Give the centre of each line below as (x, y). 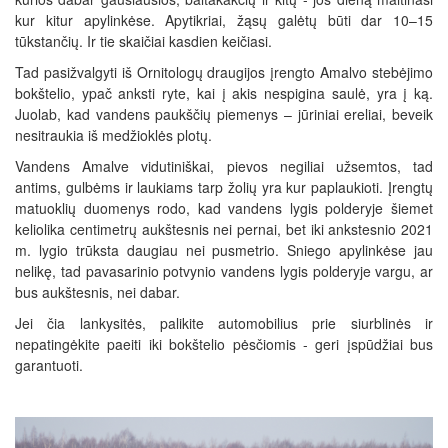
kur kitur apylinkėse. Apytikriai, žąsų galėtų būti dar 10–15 (224, 20)
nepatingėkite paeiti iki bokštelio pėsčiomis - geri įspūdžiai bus (224, 344)
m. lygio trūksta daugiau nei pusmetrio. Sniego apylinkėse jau (224, 250)
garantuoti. (49, 365)
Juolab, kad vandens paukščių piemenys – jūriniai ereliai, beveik (224, 114)
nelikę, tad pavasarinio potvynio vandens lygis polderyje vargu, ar (224, 271)
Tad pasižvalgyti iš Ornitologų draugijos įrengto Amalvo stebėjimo (224, 72)
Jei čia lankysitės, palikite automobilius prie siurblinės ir (224, 323)
